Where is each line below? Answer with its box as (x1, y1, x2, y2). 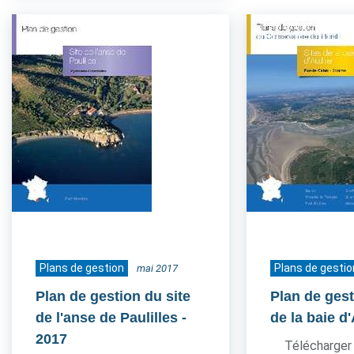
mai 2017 (137, 262, 178, 274)
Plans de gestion (40, 262, 124, 274)
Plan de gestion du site (36, 288, 190, 304)
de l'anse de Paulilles (36, 310, 178, 326)
